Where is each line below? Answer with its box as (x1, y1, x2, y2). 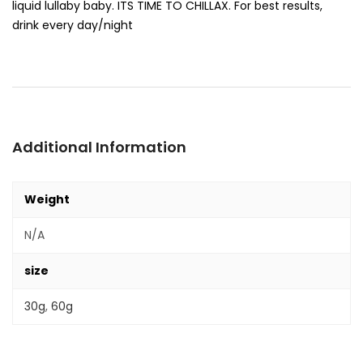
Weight (24, 191, 70, 207)
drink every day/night (12, 17, 133, 33)
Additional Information (12, 137, 186, 157)
